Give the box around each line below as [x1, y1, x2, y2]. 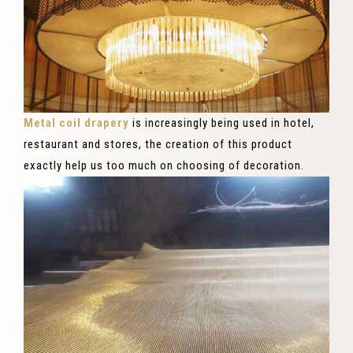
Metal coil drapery [24, 116, 129, 131]
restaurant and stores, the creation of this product [24, 137, 292, 152]
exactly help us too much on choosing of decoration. [24, 158, 304, 173]
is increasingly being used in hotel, [129, 116, 314, 131]
